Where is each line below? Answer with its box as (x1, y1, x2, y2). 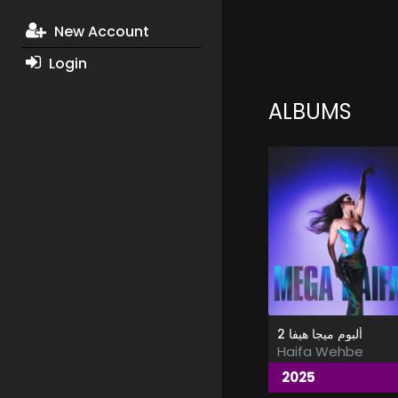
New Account (50, 21, 149, 43)
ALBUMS (267, 97, 352, 127)
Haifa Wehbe (276, 342, 363, 362)
